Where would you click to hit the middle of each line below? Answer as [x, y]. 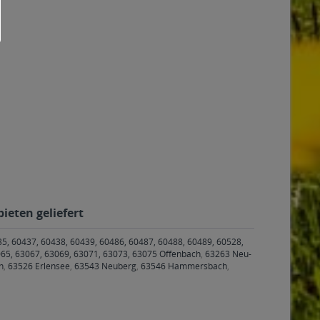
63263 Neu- [228, 254]
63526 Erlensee [39, 266]
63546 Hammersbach [184, 266]
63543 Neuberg [105, 266]
